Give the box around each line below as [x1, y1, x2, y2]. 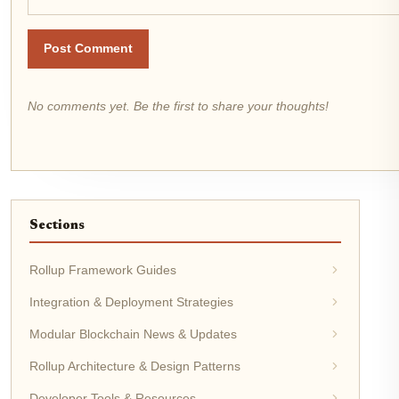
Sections [29, 219, 85, 233]
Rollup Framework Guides [29, 263, 176, 278]
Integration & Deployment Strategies [29, 295, 233, 310]
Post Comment [44, 42, 133, 56]
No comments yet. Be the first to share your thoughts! [28, 99, 329, 114]
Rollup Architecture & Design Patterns [29, 359, 240, 374]
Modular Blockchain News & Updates [29, 327, 237, 342]
